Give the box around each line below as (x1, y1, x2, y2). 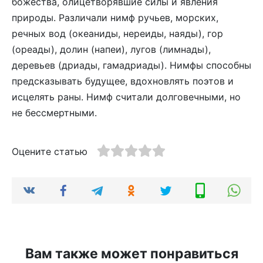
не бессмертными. (12, 107, 97, 119)
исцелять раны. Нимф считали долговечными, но (12, 91, 241, 103)
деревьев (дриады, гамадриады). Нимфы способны (12, 59, 251, 71)
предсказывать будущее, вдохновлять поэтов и (12, 75, 234, 87)
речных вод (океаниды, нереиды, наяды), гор (12, 28, 223, 39)
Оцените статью (12, 146, 87, 157)
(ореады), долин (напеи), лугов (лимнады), (12, 43, 211, 55)
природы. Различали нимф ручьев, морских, (12, 12, 218, 23)
